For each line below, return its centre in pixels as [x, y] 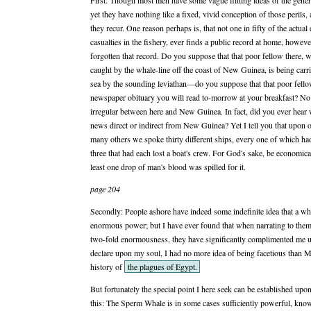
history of [107, 267]
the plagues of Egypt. [162, 267]
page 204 [105, 189]
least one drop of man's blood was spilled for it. [168, 167]
